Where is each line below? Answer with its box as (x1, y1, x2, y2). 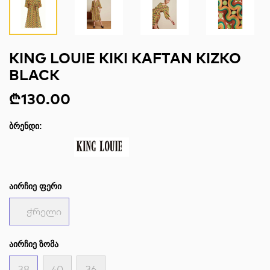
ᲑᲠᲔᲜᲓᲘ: (9, 121, 42, 131)
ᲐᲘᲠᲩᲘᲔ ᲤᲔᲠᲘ (9, 181, 61, 191)
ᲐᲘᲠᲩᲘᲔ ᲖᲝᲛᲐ (9, 239, 58, 249)
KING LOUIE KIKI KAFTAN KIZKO (9, 49, 241, 67)
